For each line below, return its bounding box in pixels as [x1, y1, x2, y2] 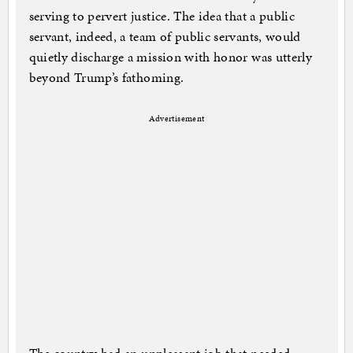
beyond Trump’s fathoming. [28, 68, 184, 87]
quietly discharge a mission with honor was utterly [28, 47, 313, 67]
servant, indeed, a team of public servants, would [28, 27, 301, 46]
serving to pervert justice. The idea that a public [28, 6, 295, 26]
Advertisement [148, 113, 205, 125]
